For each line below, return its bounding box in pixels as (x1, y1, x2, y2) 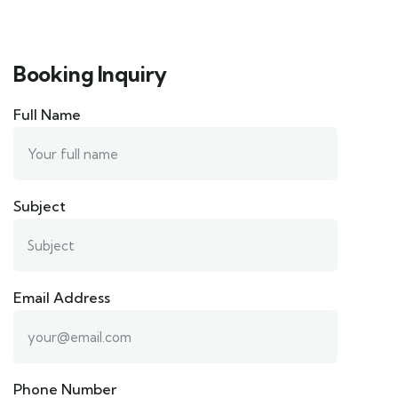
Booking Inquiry (13, 60, 167, 88)
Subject (13, 197, 66, 216)
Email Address (13, 289, 110, 307)
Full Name (13, 106, 81, 124)
